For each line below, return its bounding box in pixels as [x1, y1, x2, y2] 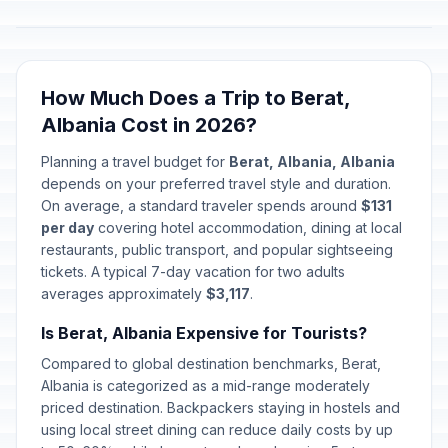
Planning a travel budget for [41, 153, 229, 170]
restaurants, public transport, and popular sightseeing [41, 241, 393, 258]
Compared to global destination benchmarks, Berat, [41, 355, 381, 372]
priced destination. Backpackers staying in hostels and [41, 399, 400, 416]
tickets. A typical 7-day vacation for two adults [41, 263, 345, 280]
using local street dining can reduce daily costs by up [41, 421, 393, 438]
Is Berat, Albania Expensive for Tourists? [41, 323, 367, 343]
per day [41, 219, 94, 236]
